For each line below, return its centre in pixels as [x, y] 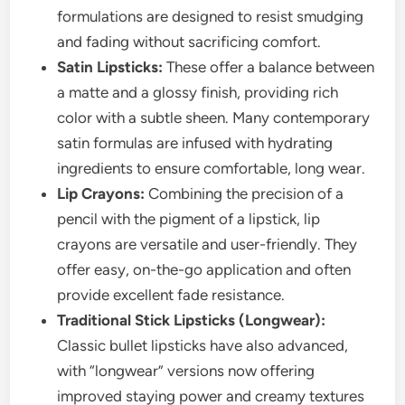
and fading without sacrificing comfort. [189, 41]
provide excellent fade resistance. [171, 294]
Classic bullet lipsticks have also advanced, [203, 345]
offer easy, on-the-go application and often [204, 269]
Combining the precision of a [245, 193]
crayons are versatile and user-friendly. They [207, 244]
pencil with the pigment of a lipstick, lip [189, 218]
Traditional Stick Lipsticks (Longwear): [192, 320]
